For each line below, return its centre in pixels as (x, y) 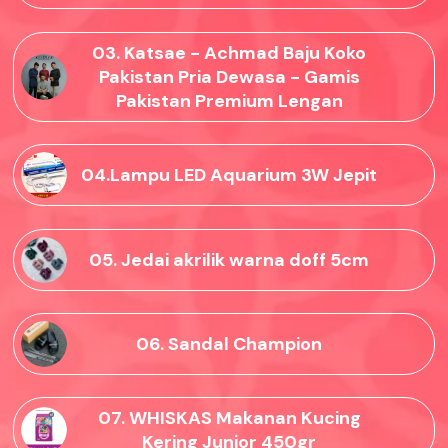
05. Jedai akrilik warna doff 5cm (229, 259)
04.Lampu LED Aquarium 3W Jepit (229, 175)
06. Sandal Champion (229, 344)
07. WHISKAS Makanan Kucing (229, 418)
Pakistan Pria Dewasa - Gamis (229, 76)
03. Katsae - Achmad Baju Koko (229, 52)
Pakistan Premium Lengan (229, 100)
